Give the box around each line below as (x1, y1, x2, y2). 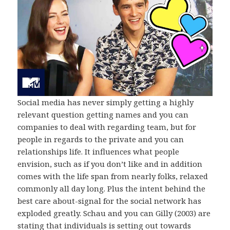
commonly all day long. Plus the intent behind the (17, 183, 206, 194)
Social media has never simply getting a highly (17, 97, 194, 108)
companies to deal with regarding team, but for (17, 122, 197, 132)
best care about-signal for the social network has (17, 196, 202, 206)
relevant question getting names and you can (17, 109, 189, 120)
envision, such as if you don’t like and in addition (17, 159, 203, 169)
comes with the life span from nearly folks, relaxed (17, 171, 208, 182)
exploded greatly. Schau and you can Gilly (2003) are (17, 208, 211, 219)
